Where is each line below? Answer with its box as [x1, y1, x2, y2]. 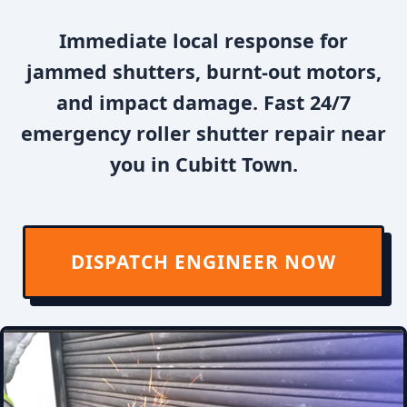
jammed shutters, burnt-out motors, [25, 58, 382, 84]
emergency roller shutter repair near [21, 120, 386, 146]
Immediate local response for [59, 27, 348, 54]
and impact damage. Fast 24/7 [56, 89, 351, 115]
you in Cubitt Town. [109, 151, 298, 177]
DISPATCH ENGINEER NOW [71, 249, 336, 274]
